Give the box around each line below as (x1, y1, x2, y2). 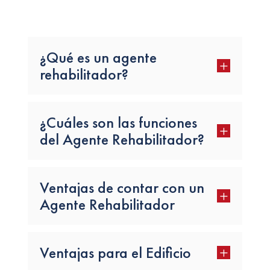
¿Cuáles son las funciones (39, 111, 197, 133)
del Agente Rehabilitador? (39, 128, 204, 149)
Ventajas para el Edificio (39, 242, 191, 263)
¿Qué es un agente (39, 46, 157, 67)
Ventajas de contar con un (39, 177, 204, 198)
